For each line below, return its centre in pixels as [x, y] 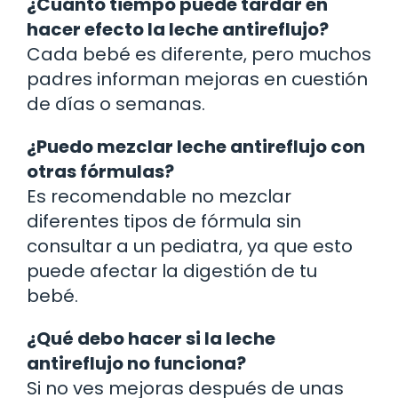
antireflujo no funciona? [136, 363]
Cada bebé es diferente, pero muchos [199, 54]
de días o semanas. [116, 103]
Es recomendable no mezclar [159, 196]
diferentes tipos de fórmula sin [164, 221]
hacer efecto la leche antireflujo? [178, 29]
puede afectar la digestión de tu [172, 271]
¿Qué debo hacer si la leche [151, 338]
